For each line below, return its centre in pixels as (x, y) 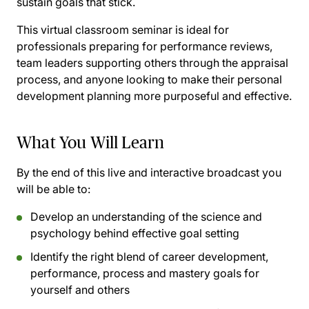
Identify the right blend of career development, (149, 257)
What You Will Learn (91, 142)
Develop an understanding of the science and (146, 217)
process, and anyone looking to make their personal (149, 79)
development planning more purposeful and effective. (154, 96)
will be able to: (53, 189)
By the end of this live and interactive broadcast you (149, 172)
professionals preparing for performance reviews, (144, 46)
